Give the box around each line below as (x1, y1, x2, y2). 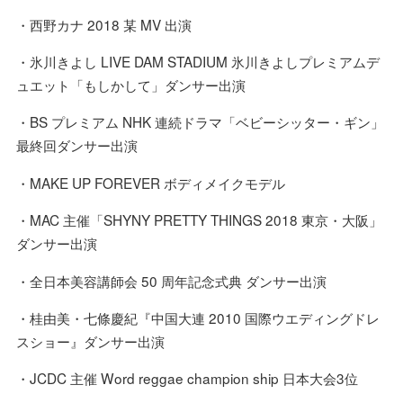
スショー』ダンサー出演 (15, 330, 165, 351)
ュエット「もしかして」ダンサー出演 (15, 75, 246, 95)
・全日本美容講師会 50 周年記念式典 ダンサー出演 (15, 270, 327, 291)
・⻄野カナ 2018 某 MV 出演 (15, 13, 192, 34)
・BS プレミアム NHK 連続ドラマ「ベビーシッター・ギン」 (15, 112, 384, 132)
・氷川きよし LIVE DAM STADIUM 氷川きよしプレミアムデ (15, 51, 380, 72)
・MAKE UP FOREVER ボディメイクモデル (15, 172, 285, 193)
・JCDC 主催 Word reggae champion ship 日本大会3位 (15, 368, 358, 389)
